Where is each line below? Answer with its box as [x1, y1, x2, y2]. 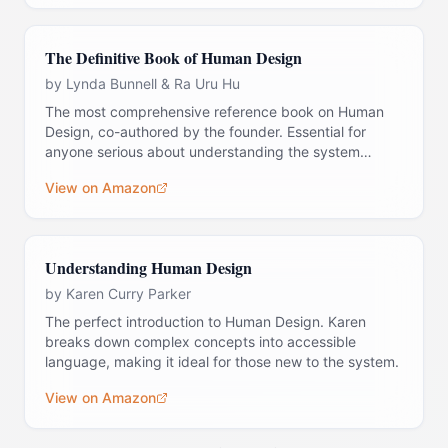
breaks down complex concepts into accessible [45, 333, 356, 350]
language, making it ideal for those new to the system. [45, 353, 399, 370]
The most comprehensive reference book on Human [45, 103, 384, 120]
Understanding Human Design [45, 256, 252, 279]
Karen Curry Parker [66, 285, 191, 302]
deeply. [45, 163, 94, 180]
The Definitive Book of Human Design [45, 46, 302, 69]
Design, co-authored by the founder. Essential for [45, 123, 366, 140]
